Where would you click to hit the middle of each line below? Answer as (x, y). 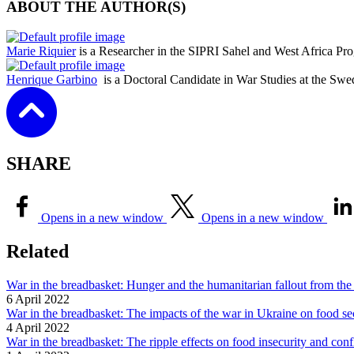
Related (38, 252)
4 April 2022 (38, 328)
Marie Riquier (41, 51)
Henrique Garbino (52, 80)
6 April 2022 (38, 299)
